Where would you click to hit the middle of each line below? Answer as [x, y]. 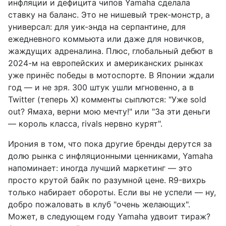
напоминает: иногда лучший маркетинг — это [100, 168]
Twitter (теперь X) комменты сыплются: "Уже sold [107, 99]
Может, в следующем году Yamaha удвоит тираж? [109, 216]
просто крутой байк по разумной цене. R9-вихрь [107, 180]
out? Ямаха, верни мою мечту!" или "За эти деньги [109, 111]
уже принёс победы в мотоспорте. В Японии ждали [111, 75]
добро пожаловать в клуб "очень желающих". [99, 204]
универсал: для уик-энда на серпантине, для [97, 26]
